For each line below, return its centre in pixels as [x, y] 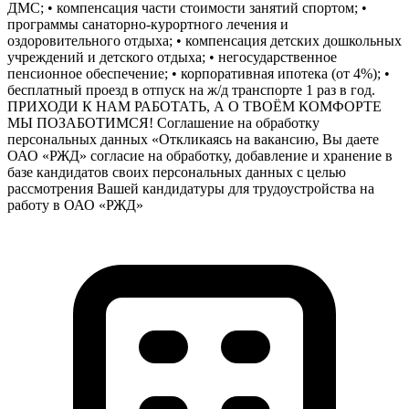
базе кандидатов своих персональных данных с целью [177, 172]
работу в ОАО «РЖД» [75, 204]
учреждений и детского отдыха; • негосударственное [172, 57]
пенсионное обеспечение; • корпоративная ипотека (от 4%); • [199, 73]
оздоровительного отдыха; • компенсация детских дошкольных [204, 40]
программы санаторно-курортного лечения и [148, 24]
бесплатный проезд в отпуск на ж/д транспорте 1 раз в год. [191, 89]
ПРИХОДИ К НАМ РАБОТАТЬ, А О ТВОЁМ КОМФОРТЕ [194, 106]
